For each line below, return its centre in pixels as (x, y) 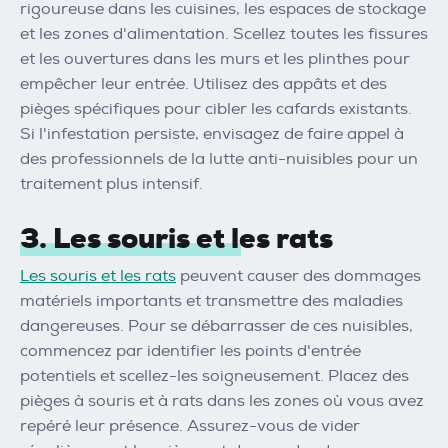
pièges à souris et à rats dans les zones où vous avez (222, 401)
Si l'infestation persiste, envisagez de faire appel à (212, 133)
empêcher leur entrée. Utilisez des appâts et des (203, 83)
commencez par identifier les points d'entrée (190, 351)
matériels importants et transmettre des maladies (211, 301)
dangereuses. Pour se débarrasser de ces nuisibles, (216, 326)
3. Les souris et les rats (176, 238)
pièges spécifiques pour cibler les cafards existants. (216, 108)
